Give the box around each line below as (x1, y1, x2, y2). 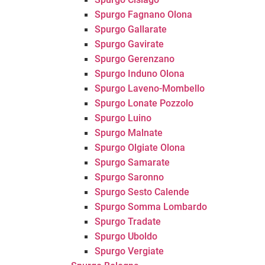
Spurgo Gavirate (95, 38, 164, 50)
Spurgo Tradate (95, 216, 161, 227)
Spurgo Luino (95, 112, 151, 124)
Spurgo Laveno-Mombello (95, 83, 205, 94)
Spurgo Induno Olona (95, 68, 185, 79)
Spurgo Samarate (95, 157, 170, 168)
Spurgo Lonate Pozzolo (95, 98, 193, 109)
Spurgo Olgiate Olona (95, 142, 185, 153)
